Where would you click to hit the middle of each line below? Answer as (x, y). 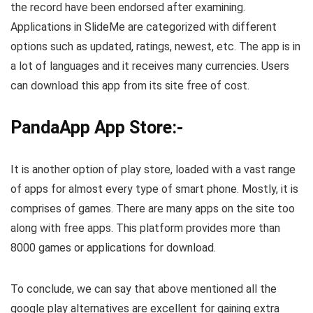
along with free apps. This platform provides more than (145, 228)
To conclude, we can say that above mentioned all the (144, 289)
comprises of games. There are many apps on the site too (153, 209)
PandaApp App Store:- (97, 128)
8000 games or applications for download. (113, 248)
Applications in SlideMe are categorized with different (144, 27)
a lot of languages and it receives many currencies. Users (150, 66)
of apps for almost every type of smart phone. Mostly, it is (154, 189)
